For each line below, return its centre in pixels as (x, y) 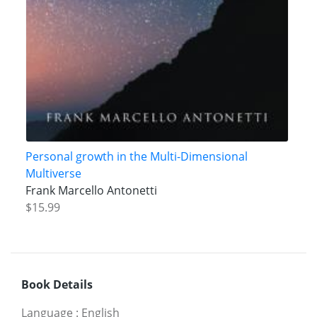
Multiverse (53, 173)
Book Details (57, 285)
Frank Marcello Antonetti (91, 190)
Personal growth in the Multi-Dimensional (136, 156)
